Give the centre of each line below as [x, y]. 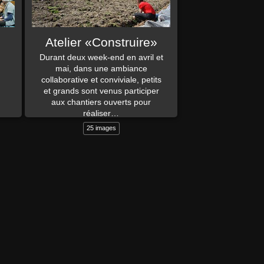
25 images [101, 128]
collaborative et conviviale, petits [101, 80]
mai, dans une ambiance [101, 69]
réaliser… [101, 113]
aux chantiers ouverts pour [101, 102]
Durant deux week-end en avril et [101, 57]
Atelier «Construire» [101, 43]
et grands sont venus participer [101, 91]
